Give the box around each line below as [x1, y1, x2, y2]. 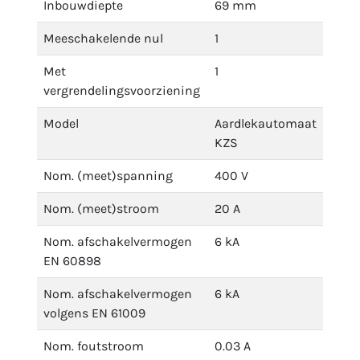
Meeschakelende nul [43, 31, 163, 46]
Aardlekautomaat [215, 116, 317, 131]
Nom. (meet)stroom [43, 201, 159, 216]
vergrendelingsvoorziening [43, 83, 200, 98]
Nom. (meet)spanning [43, 168, 173, 183]
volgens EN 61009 [43, 305, 145, 321]
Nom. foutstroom [43, 338, 144, 354]
